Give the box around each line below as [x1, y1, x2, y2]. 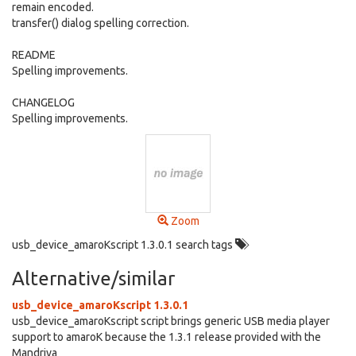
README [12, 48, 56, 61]
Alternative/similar [12, 268, 175, 289]
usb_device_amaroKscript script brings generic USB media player [12, 315, 330, 327]
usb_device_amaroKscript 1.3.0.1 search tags [12, 238, 235, 251]
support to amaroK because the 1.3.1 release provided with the [12, 331, 321, 343]
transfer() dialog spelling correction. [12, 17, 189, 29]
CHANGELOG [12, 96, 75, 109]
